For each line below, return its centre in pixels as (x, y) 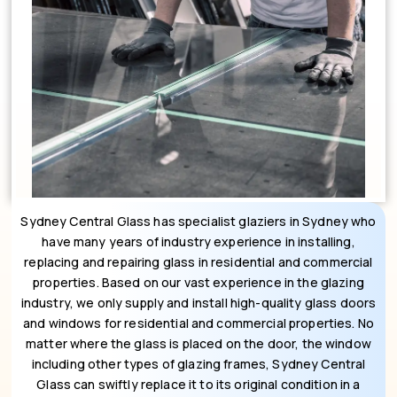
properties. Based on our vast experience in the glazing (198, 282)
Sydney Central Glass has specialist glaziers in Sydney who (198, 221)
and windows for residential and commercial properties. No (198, 323)
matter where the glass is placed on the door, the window (198, 343)
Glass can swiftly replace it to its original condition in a (198, 384)
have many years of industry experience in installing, (198, 241)
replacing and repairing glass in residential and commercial (198, 262)
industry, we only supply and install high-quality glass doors (198, 303)
